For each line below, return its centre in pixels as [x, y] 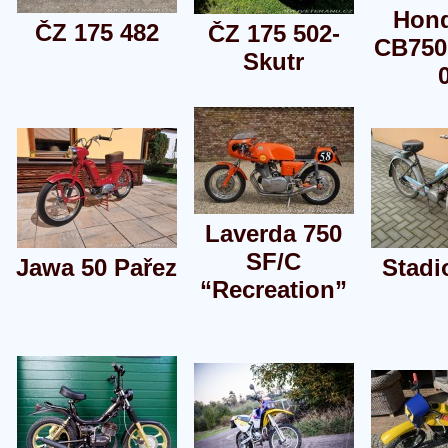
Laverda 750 [273, 233]
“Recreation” [273, 289]
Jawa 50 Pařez [96, 267]
